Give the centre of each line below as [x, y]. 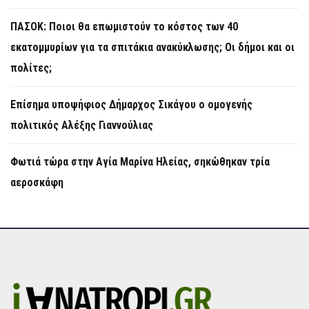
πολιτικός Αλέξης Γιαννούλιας [82, 125]
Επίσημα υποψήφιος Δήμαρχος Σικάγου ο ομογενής [131, 104]
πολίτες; [31, 68]
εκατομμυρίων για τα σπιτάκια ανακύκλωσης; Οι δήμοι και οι [152, 47]
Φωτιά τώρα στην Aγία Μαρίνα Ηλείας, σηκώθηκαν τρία [140, 161]
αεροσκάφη [37, 182]
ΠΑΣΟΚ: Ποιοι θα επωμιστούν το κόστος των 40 [124, 26]
